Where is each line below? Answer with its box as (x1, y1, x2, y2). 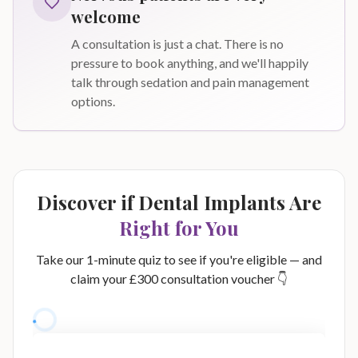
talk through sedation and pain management (71, 74, 309, 89)
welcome (71, 6, 141, 27)
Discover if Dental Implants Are (37, 189, 321, 215)
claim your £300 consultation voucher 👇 (70, 271, 288, 286)
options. (71, 93, 115, 109)
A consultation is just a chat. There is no (71, 36, 284, 51)
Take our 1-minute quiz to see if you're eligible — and (36, 252, 322, 267)
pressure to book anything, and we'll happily (71, 55, 308, 70)
